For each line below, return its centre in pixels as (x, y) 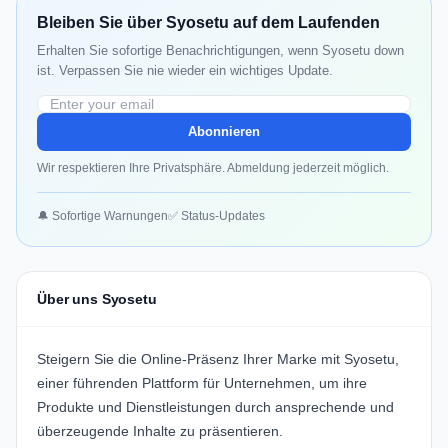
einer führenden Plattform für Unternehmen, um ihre (202, 383)
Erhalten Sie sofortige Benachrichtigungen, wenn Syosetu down (220, 51)
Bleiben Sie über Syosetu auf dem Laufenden (208, 23)
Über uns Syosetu (97, 299)
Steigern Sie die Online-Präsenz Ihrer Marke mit (190, 359)
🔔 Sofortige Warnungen (102, 216)
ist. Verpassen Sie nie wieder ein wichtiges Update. (185, 71)
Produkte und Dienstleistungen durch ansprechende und (215, 407)
